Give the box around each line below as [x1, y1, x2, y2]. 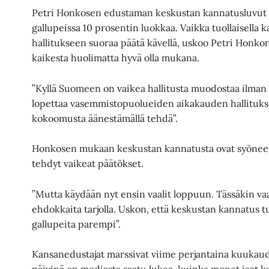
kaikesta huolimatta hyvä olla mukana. [32, 51, 200, 64]
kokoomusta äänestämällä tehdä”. [32, 112, 178, 124]
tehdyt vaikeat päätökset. [32, 157, 144, 170]
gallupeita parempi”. [32, 217, 121, 230]
